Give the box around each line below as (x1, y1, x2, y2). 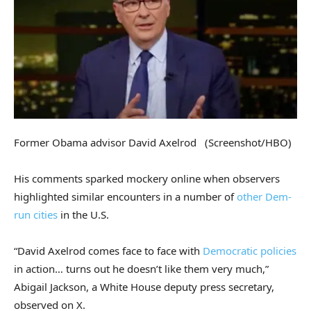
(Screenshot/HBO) (205, 135, 292, 149)
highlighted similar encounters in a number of (14, 189, 237, 203)
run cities (14, 207, 58, 221)
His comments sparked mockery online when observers (14, 171, 280, 185)
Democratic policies (203, 243, 296, 258)
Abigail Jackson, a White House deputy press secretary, (14, 279, 274, 294)
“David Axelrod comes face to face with (14, 243, 203, 258)
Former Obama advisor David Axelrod (14, 135, 202, 149)
